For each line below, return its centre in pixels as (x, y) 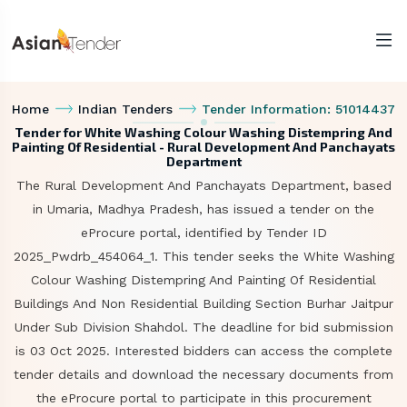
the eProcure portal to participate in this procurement (203, 398)
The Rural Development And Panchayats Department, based (203, 185)
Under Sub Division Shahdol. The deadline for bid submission (203, 327)
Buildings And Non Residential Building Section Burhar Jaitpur (203, 303)
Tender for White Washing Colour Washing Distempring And (203, 132)
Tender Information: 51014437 (298, 109)
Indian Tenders (125, 109)
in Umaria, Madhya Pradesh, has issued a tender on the (203, 209)
